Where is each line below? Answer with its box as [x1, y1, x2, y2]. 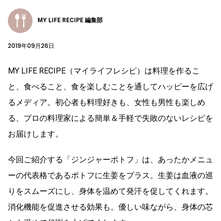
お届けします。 [8, 129, 63, 139]
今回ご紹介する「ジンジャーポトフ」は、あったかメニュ [8, 154, 213, 164]
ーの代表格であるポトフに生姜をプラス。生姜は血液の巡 [8, 170, 213, 180]
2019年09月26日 [8, 41, 54, 50]
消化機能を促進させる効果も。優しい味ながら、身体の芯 [8, 202, 213, 212]
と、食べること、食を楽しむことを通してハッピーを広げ [8, 81, 213, 91]
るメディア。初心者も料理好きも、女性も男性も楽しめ [8, 97, 205, 107]
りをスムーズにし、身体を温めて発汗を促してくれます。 [8, 186, 213, 196]
